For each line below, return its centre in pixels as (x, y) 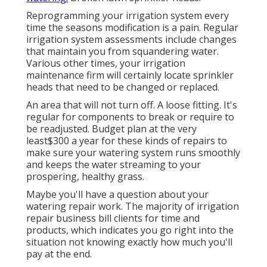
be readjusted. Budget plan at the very (111, 129)
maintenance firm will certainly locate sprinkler (130, 75)
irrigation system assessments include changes (131, 40)
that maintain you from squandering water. (122, 52)
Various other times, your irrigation (106, 63)
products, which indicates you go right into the (130, 230)
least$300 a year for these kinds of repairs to (127, 141)
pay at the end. (59, 254)
